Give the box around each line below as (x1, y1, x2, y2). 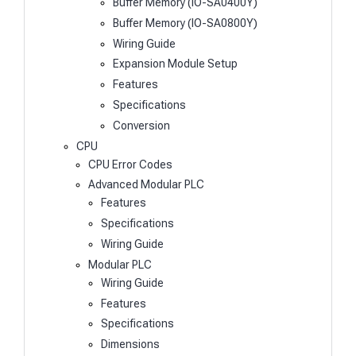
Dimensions (100, 338, 160, 351)
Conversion (112, 118, 170, 132)
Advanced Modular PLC (88, 178, 205, 192)
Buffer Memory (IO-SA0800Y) (112, 16, 257, 29)
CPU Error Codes (88, 157, 173, 171)
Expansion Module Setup (112, 57, 238, 71)
